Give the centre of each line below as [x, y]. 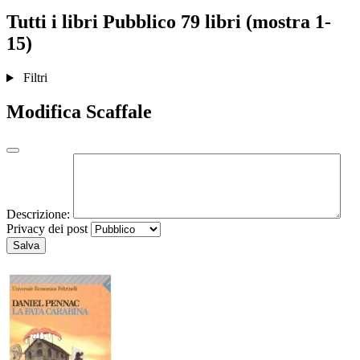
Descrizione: [38, 215]
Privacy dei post [47, 229]
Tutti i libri [55, 22]
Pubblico [139, 22]
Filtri [35, 78]
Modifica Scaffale [79, 112]
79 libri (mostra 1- [256, 22]
